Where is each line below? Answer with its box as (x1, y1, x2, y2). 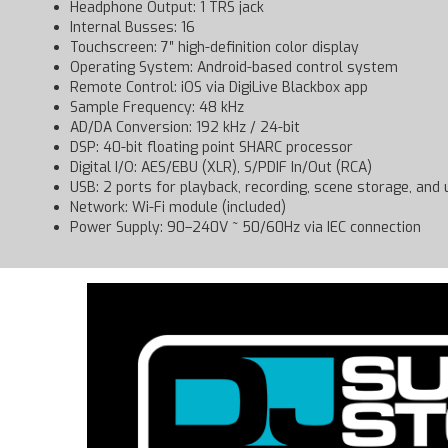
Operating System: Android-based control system (70, 57, 398, 77)
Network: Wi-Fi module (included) (70, 197, 286, 217)
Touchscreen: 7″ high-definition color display (70, 37, 359, 57)
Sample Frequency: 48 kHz (70, 97, 244, 117)
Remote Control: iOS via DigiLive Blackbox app (70, 77, 368, 97)
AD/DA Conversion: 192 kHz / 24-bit (70, 117, 300, 137)
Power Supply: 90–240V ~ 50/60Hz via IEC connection (70, 217, 421, 237)
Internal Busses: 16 (70, 17, 195, 37)
